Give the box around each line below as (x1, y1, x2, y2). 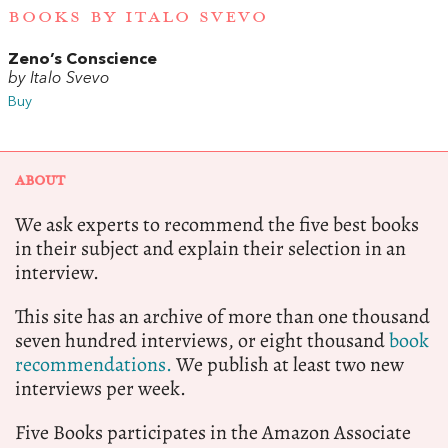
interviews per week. (15, 375, 186, 403)
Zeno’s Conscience (8, 52, 157, 69)
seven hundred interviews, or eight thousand (15, 327, 389, 355)
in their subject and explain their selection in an (15, 235, 406, 263)
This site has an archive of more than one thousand (15, 303, 430, 331)
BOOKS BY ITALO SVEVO (8, 6, 268, 29)
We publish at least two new (172, 351, 404, 379)
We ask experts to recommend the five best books (15, 211, 419, 239)
